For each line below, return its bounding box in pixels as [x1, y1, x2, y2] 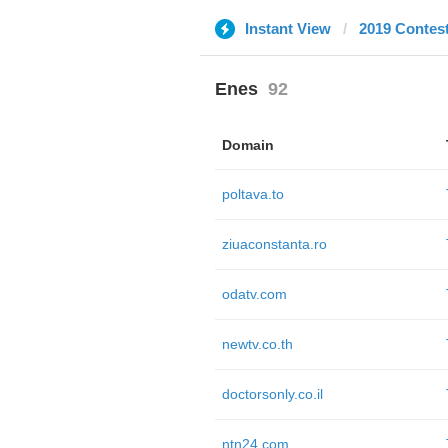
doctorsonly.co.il [221, 386, 323, 402]
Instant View [244, 20, 331, 37]
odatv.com [221, 286, 287, 302]
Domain [221, 137, 274, 153]
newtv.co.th [221, 336, 293, 352]
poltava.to [221, 186, 284, 202]
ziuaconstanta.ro [221, 236, 327, 252]
